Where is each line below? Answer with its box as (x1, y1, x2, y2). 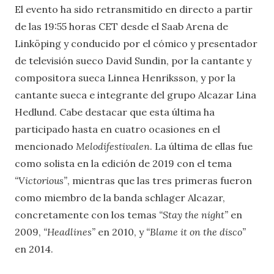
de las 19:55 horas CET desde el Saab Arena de (15, 20, 228, 32)
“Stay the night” (159, 208, 228, 221)
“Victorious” (15, 174, 67, 187)
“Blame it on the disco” (146, 225, 246, 238)
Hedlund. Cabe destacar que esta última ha (15, 105, 215, 118)
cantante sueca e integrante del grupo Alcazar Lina (15, 88, 256, 101)
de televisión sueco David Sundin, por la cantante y (15, 54, 251, 67)
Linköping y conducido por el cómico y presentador (15, 37, 257, 50)
